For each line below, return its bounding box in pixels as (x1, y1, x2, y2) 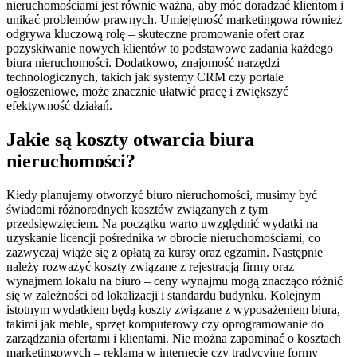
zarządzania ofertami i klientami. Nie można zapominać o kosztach (6, 331, 341, 346)
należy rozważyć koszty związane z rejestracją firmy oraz (6, 260, 294, 274)
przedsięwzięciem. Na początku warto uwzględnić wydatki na (6, 217, 318, 231)
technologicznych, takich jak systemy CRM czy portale (6, 70, 284, 84)
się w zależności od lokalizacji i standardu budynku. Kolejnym (6, 288, 320, 303)
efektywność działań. (6, 99, 112, 113)
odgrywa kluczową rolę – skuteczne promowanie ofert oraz (6, 27, 304, 41)
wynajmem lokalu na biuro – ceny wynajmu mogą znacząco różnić (6, 274, 343, 288)
